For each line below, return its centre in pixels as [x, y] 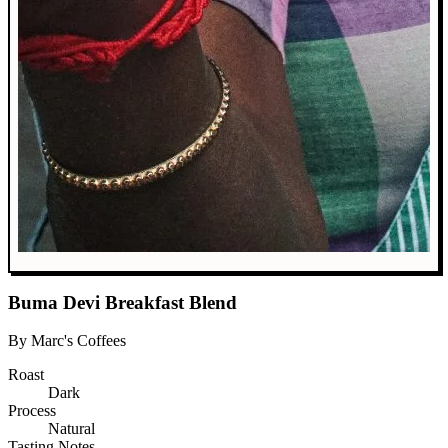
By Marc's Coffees [67, 341]
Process [32, 411]
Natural [71, 429]
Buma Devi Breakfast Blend [122, 302]
